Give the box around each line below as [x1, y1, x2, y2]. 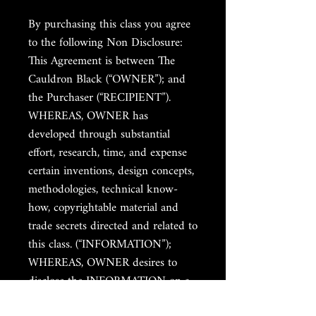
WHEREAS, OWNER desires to [28, 250, 177, 275]
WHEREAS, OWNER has [28, 104, 148, 128]
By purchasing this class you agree [28, 12, 190, 37]
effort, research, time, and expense [28, 140, 187, 165]
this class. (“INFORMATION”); [28, 232, 171, 257]
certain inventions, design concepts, [28, 159, 194, 183]
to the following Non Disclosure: [28, 30, 183, 55]
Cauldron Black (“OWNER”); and [28, 67, 186, 92]
